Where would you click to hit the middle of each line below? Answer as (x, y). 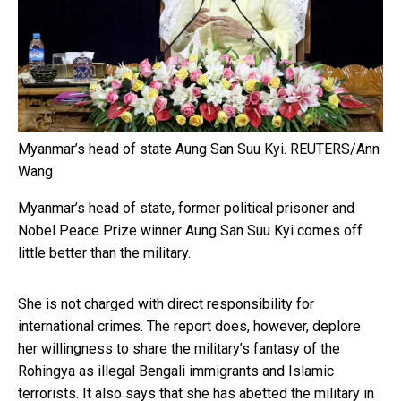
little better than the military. (104, 252)
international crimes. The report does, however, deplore (189, 326)
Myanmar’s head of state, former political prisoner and (186, 208)
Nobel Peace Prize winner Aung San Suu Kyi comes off (190, 230)
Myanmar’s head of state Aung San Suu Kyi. (152, 149)
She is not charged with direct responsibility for (166, 303)
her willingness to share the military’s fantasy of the (179, 348)
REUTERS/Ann (335, 149)
